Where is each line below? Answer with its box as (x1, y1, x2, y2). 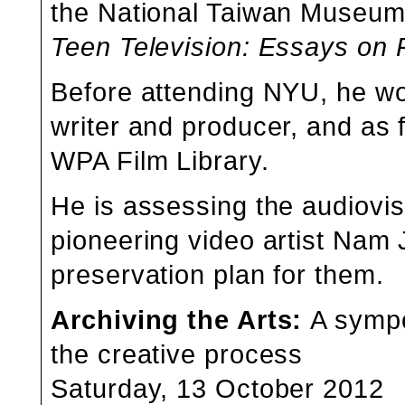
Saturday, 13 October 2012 (51, 372, 384, 403)
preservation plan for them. (51, 259, 384, 289)
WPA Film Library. (51, 145, 269, 175)
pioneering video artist (51, 224, 333, 255)
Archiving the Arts (51, 304, 293, 334)
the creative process (51, 338, 304, 369)
